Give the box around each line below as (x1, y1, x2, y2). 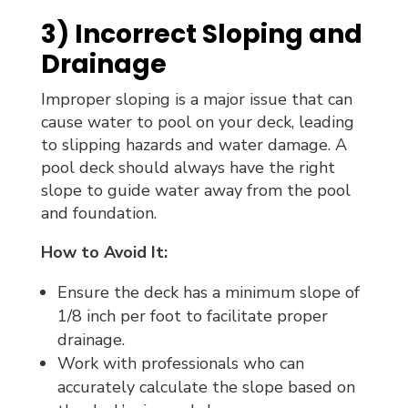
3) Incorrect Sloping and (40, 15, 362, 52)
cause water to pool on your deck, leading (40, 110, 354, 133)
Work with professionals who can (56, 352, 304, 374)
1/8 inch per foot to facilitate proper (56, 304, 328, 327)
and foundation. (40, 201, 157, 224)
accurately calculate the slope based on (56, 375, 355, 398)
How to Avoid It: (40, 240, 168, 263)
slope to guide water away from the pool (40, 178, 351, 201)
